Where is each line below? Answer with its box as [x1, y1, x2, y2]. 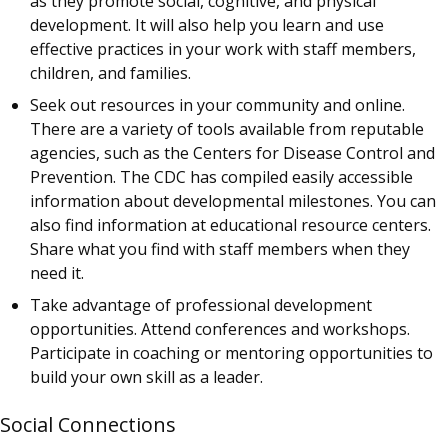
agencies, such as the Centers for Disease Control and [30, 142, 435, 165]
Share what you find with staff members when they [30, 238, 410, 261]
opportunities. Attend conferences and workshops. [30, 318, 410, 341]
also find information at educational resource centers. [30, 214, 431, 237]
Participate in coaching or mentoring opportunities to [30, 342, 433, 365]
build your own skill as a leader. [30, 366, 263, 389]
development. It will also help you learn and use [30, 14, 384, 37]
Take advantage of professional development [30, 294, 372, 317]
